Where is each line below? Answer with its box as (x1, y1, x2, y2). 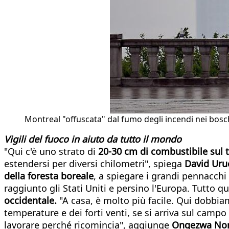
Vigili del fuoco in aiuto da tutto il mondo (4, 132, 181, 145)
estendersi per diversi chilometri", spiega (4, 157, 185, 170)
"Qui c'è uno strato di (4, 145, 98, 157)
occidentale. (4, 194, 57, 207)
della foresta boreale (4, 169, 94, 182)
